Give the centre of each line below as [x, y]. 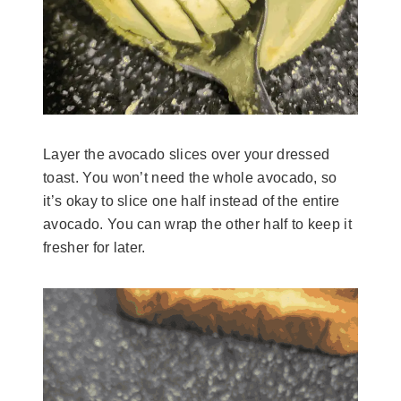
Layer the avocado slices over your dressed [187, 155]
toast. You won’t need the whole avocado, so [190, 178]
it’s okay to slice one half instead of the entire [192, 201]
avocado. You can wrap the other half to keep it [198, 225]
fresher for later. [97, 248]
